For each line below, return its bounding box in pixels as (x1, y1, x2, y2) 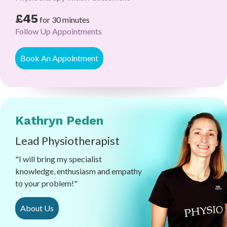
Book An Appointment (20, 53, 98, 63)
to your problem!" (15, 178, 78, 188)
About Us (20, 203, 54, 213)
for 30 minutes (40, 14, 90, 24)
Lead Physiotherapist (15, 133, 120, 147)
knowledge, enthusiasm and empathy (15, 166, 142, 176)
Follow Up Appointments (15, 26, 102, 36)
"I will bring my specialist (15, 154, 102, 164)
